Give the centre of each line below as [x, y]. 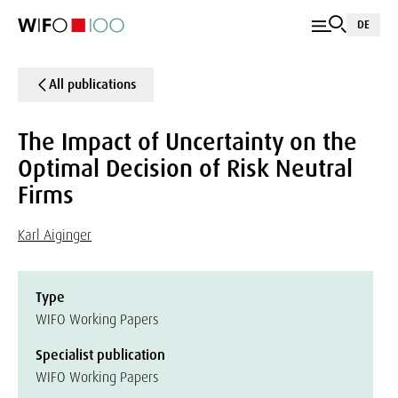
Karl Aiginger [55, 235]
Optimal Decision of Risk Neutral [185, 168]
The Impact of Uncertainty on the [187, 142]
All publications [92, 84]
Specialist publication [100, 355]
